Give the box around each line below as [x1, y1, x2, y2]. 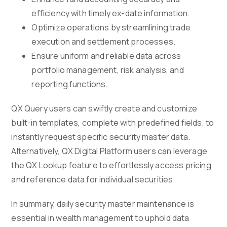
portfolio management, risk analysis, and [31, 64, 184, 76]
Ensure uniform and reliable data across [31, 50, 181, 62]
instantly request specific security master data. [11, 131, 191, 143]
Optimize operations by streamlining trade [31, 22, 191, 33]
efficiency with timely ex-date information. [31, 8, 190, 19]
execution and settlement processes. [31, 36, 176, 48]
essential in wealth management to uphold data [11, 212, 190, 224]
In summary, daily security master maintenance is [11, 198, 195, 210]
